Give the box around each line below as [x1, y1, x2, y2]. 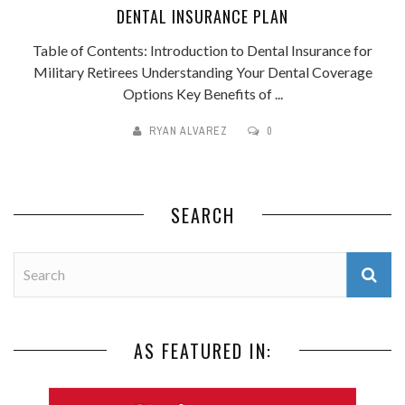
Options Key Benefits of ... [122, 84, 283, 102]
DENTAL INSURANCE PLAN [117, 4, 288, 28]
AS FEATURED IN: [133, 336, 272, 364]
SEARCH [170, 201, 235, 229]
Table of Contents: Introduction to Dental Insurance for [33, 41, 372, 59]
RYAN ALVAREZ [149, 123, 228, 138]
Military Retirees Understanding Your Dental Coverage [33, 62, 372, 80]
